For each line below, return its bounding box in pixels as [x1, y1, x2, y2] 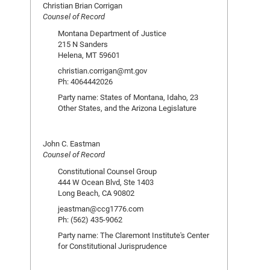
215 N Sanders [58, 39, 108, 49]
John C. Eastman [43, 138, 100, 149]
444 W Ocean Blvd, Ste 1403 [58, 177, 154, 187]
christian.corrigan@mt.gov [58, 65, 147, 76]
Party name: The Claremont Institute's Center [58, 230, 209, 240]
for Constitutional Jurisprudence [58, 240, 167, 251]
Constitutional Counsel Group [58, 166, 157, 177]
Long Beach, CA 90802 [58, 187, 134, 198]
